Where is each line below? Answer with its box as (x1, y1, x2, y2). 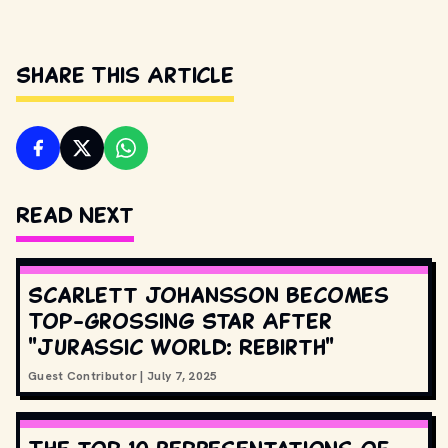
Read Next (16, 199, 135, 230)
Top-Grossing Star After (28, 305, 332, 336)
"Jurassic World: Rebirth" (28, 331, 335, 362)
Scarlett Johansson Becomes (28, 279, 390, 310)
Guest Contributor (28, 368, 138, 384)
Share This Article (16, 59, 235, 90)
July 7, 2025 (147, 368, 218, 384)
